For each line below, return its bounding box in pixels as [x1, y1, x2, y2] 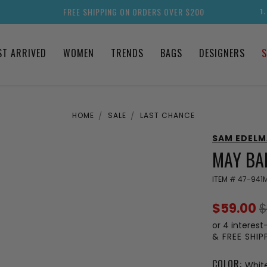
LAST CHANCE [140, 110, 195, 120]
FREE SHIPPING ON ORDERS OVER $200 [63, 5, 204, 18]
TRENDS [110, 46, 144, 60]
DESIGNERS [198, 46, 245, 60]
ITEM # [212, 173, 238, 184]
